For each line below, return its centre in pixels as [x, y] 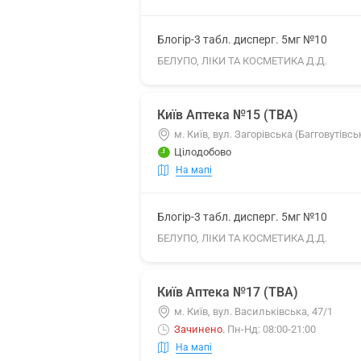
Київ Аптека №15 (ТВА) [228, 115]
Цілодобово [203, 152]
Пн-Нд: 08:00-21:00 [272, 329]
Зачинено [198, 329]
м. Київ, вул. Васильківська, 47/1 [253, 311]
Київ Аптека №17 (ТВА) [228, 292]
